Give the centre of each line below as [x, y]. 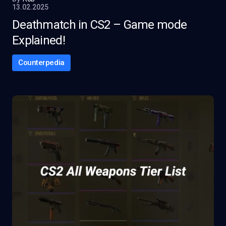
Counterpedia [41, 63]
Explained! [39, 40]
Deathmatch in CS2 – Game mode [100, 25]
